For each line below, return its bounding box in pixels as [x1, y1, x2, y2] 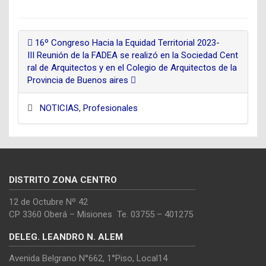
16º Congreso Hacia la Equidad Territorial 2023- [33, 37, 220, 48]
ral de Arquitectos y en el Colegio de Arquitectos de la [27, 62, 237, 73]
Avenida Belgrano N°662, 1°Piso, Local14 [9, 253, 167, 264]
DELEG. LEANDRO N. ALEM [9, 231, 123, 242]
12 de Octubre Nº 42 [9, 196, 88, 207]
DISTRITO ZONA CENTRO [9, 175, 117, 185]
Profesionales [83, 103, 138, 113]
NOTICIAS [40, 103, 79, 113]
